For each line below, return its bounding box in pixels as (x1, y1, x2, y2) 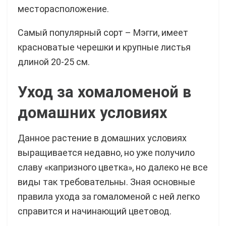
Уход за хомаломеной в (18, 83, 191, 101)
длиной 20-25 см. (18, 56, 90, 67)
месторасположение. (18, 3, 109, 14)
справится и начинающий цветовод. (18, 206, 172, 217)
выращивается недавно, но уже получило (18, 147, 195, 158)
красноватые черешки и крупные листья (18, 41, 191, 52)
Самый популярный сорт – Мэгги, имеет (18, 27, 188, 38)
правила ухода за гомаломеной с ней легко (18, 191, 200, 202)
